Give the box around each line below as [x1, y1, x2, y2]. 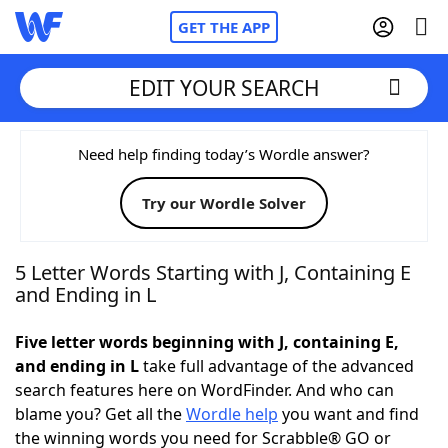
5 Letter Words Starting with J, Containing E [15, 259, 411, 286]
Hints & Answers [208, 359, 333, 381]
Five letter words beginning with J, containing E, [15, 331, 399, 353]
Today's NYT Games [55, 359, 208, 381]
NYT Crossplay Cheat [55, 249, 211, 271]
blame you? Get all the [15, 403, 186, 425]
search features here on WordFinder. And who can [15, 379, 394, 401]
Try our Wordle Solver [142, 193, 306, 213]
